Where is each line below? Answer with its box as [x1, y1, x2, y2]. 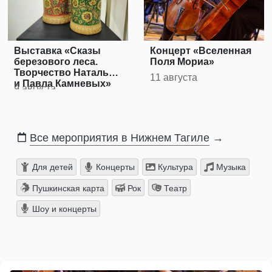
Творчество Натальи [14, 67, 115, 78]
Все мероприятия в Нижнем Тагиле [30, 132, 209, 144]
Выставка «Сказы [14, 46, 101, 56]
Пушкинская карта [29, 183, 104, 193]
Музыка [213, 162, 246, 172]
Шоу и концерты [29, 203, 97, 214]
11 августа [150, 72, 198, 83]
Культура [155, 162, 193, 172]
